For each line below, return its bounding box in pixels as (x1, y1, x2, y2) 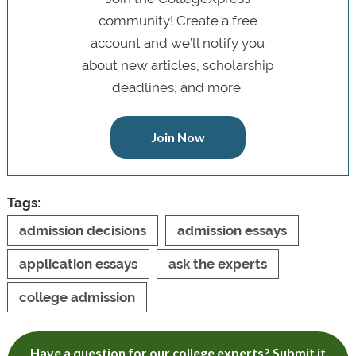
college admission (18, 289, 135, 306)
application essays (18, 256, 137, 273)
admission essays (176, 222, 287, 239)
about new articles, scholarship (82, 57, 274, 74)
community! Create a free (98, 13, 257, 29)
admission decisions (18, 222, 146, 239)
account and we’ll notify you (91, 35, 265, 52)
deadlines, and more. (112, 79, 244, 96)
